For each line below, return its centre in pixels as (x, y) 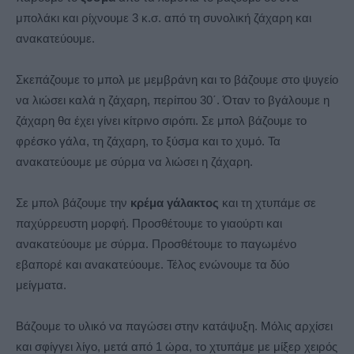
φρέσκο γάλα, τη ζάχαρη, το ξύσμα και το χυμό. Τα (148, 141)
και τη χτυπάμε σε (267, 203)
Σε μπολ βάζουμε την (73, 203)
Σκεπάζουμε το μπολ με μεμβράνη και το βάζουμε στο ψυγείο (177, 80)
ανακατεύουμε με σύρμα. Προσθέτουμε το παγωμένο (156, 244)
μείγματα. (41, 285)
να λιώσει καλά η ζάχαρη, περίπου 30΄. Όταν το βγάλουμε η (173, 100)
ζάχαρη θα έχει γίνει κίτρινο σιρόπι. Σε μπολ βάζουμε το (161, 121)
